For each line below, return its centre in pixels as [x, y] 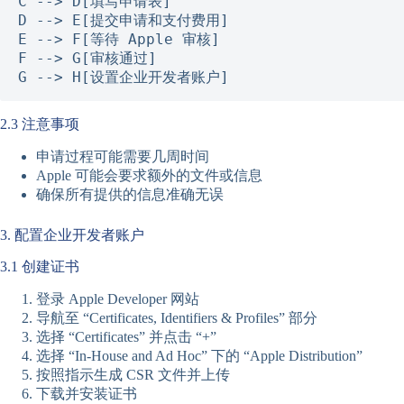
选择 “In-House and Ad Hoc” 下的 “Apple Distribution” [199, 356]
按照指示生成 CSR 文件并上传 [133, 375]
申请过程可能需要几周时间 [123, 156]
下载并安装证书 [87, 394]
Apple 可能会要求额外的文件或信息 [149, 175]
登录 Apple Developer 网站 [118, 299]
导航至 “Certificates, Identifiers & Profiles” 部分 [177, 318]
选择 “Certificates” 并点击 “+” [126, 337]
